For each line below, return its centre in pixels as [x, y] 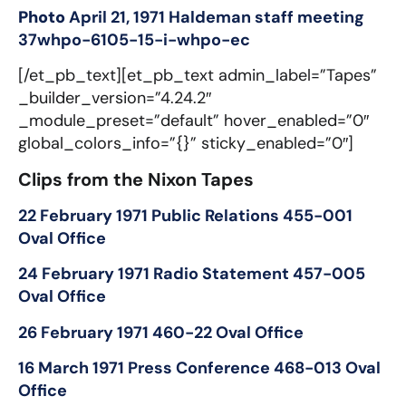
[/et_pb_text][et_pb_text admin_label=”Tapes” [198, 76]
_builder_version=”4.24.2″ [115, 98]
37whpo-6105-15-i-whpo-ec [134, 39]
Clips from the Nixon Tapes [136, 179]
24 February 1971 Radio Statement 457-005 [192, 274]
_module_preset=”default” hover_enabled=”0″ [193, 121]
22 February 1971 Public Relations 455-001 [185, 215]
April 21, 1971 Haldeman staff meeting [217, 17]
